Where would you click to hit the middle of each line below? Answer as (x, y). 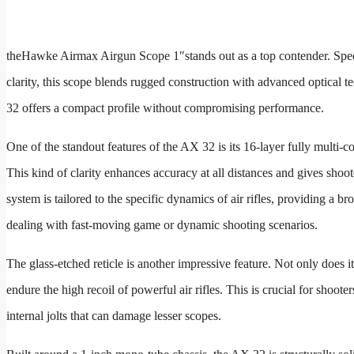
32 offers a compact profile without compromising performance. (165, 108)
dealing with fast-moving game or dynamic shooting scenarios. (162, 225)
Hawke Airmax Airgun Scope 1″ (103, 56)
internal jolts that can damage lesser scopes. (114, 316)
